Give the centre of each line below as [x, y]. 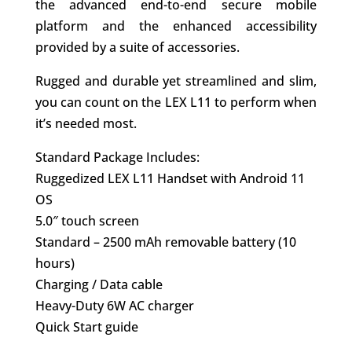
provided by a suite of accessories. [137, 48]
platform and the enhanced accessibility [176, 26]
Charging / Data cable [99, 285]
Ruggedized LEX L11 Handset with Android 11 [170, 179]
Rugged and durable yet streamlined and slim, [176, 81]
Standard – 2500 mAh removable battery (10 [165, 242]
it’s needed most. [86, 124]
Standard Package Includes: [117, 158]
